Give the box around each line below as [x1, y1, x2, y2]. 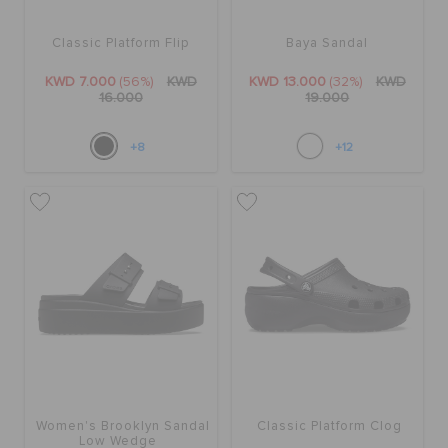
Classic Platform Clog [252, 419, 402, 433]
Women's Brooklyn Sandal [36, 419, 211, 433]
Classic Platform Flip [51, 36, 190, 50]
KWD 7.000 [44, 74, 116, 89]
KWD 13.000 [248, 74, 326, 89]
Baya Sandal [286, 36, 369, 50]
